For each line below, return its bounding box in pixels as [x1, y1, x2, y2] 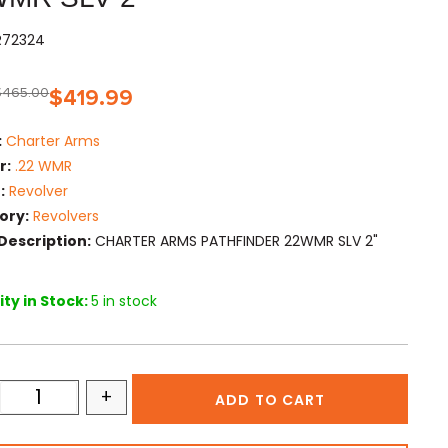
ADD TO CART [215, 390, 326, 411]
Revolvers [33, 206, 100, 227]
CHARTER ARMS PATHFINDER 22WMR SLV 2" [91, 231, 379, 252]
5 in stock [91, 291, 158, 312]
